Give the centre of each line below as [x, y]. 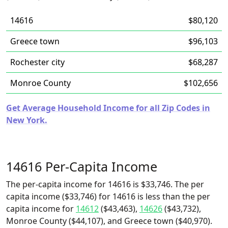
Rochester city [37, 62]
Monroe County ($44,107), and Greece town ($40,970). [109, 221]
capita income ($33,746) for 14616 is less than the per [108, 196]
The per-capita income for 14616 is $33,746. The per [105, 184]
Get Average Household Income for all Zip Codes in [108, 108]
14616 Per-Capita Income [82, 166]
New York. [27, 120]
